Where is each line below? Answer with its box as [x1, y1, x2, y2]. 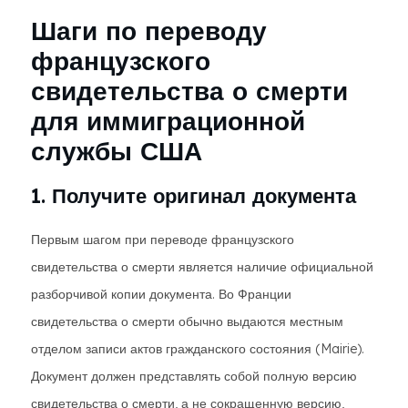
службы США [31, 135, 202, 167]
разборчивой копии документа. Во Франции [31, 286, 291, 302]
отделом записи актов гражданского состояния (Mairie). [31, 341, 364, 357]
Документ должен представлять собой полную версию [31, 368, 357, 384]
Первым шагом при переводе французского [31, 231, 294, 248]
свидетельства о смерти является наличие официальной [31, 259, 373, 275]
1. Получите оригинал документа [31, 183, 356, 209]
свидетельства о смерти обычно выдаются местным [31, 313, 343, 330]
